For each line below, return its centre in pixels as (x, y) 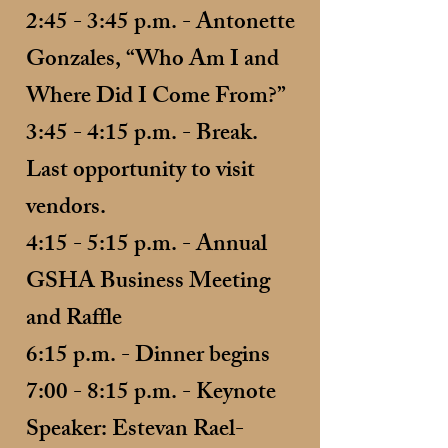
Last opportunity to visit (140, 172)
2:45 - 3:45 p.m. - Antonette (160, 24)
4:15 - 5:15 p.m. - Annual (146, 246)
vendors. (66, 209)
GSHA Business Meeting (148, 283)
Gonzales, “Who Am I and (152, 61)
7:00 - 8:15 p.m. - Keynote (151, 394)
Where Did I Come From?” (156, 98)
